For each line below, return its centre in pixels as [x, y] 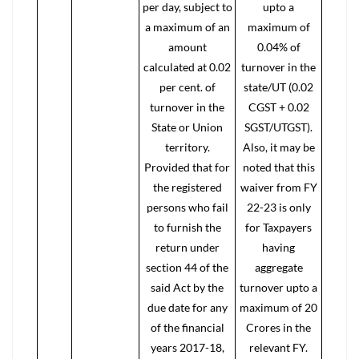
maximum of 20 [278, 307]
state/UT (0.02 [278, 87]
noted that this [278, 167]
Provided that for [187, 167]
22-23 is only [278, 207]
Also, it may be [278, 147]
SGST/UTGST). [278, 127]
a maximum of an [187, 27]
